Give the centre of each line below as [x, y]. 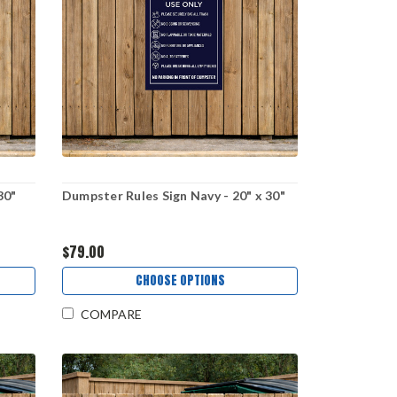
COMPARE [111, 315]
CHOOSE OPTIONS [180, 280]
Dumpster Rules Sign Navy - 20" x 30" [173, 195]
